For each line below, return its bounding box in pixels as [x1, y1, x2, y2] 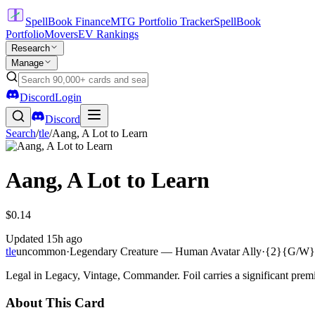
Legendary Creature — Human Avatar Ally [70, 245, 262, 257]
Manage [11, 58, 44, 68]
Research [11, 43, 50, 53]
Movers [44, 28, 78, 40]
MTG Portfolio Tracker [110, 15, 214, 27]
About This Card [6, 295, 105, 310]
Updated [6, 232, 46, 245]
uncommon [16, 245, 66, 257]
